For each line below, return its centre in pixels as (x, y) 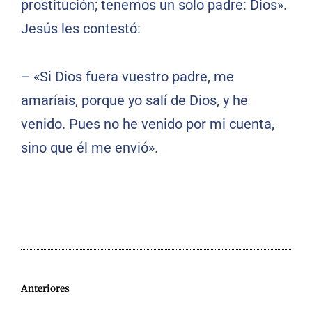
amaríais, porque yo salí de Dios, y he (134, 101)
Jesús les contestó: (81, 29)
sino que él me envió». (89, 148)
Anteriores (45, 289)
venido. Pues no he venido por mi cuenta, (148, 124)
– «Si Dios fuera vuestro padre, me (127, 77)
